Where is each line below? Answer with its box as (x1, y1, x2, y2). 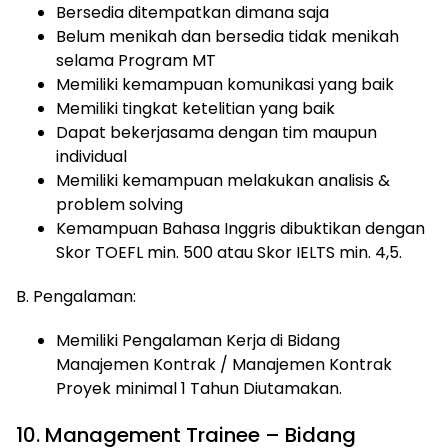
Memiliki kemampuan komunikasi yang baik (56, 73, 394, 96)
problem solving (56, 193, 183, 216)
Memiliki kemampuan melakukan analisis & (56, 169, 390, 192)
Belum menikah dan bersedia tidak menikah (56, 25, 399, 48)
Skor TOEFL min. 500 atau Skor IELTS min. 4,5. (56, 241, 402, 264)
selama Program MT (56, 49, 216, 72)
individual (56, 145, 127, 168)
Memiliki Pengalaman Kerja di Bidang (56, 329, 340, 352)
